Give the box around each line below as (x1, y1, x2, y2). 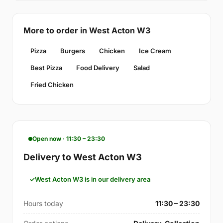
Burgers (60, 47, 85, 55)
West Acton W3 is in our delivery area (35, 175, 150, 184)
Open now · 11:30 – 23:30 (32, 135, 105, 143)
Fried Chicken (30, 81, 74, 89)
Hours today (23, 199, 63, 208)
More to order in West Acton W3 (23, 25, 150, 36)
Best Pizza (30, 64, 62, 72)
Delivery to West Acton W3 (23, 152, 142, 163)
